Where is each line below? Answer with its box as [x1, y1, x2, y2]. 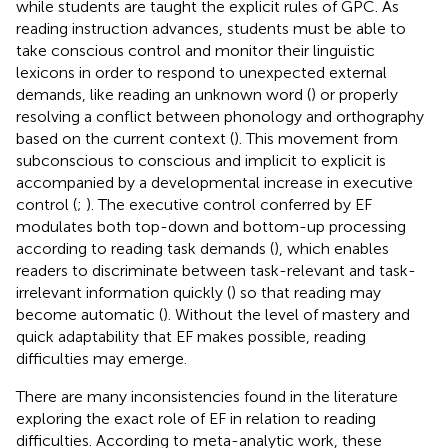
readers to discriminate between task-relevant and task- [16, 260, 416, 280]
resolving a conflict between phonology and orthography [16, 106, 424, 126]
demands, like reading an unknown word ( [16, 84, 311, 104]
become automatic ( [16, 304, 163, 324]
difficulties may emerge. [16, 348, 187, 368]
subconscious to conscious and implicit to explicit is [16, 150, 386, 170]
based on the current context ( [16, 128, 234, 148]
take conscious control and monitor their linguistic [16, 40, 375, 60]
